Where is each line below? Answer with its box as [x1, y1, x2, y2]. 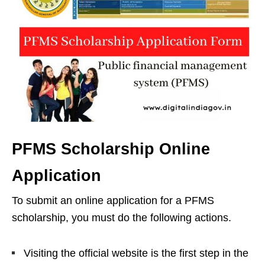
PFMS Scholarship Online [12, 140, 210, 159]
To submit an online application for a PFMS [12, 195, 214, 207]
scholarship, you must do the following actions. [12, 212, 231, 224]
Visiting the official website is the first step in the [24, 247, 248, 260]
